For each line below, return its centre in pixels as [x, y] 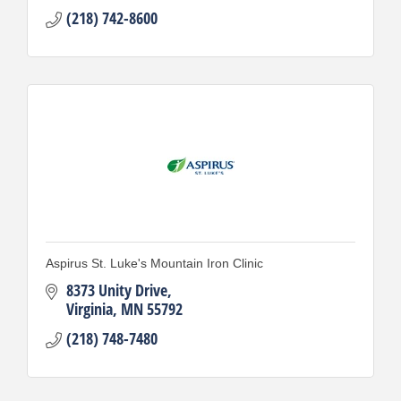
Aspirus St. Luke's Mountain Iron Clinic [154, 263]
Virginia [89, 308]
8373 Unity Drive [116, 290]
